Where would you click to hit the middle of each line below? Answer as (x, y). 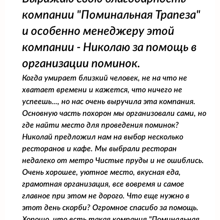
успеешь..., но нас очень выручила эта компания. (109, 101)
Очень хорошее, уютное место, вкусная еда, (101, 172)
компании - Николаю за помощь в (110, 47)
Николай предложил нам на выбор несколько (103, 137)
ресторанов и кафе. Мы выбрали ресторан (99, 149)
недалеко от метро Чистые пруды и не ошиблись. (113, 160)
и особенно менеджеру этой (98, 31)
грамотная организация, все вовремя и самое (103, 184)
